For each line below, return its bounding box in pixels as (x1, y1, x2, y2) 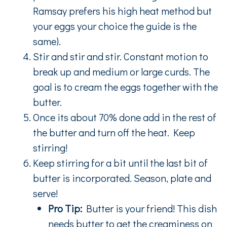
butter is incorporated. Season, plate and (33, 171, 211, 184)
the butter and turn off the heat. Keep (33, 125, 195, 139)
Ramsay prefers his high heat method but (33, 4, 212, 17)
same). (33, 34, 61, 48)
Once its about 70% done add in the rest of (33, 110, 216, 124)
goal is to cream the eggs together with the (33, 80, 218, 93)
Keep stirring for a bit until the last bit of (33, 156, 208, 169)
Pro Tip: (48, 201, 82, 215)
